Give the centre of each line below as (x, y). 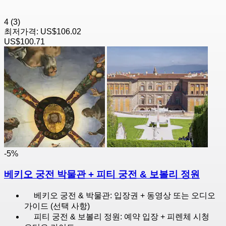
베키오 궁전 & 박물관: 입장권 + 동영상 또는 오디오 (125, 195)
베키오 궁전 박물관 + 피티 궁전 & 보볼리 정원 (102, 175)
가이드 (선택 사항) (57, 206)
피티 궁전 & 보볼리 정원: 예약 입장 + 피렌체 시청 (122, 216)
